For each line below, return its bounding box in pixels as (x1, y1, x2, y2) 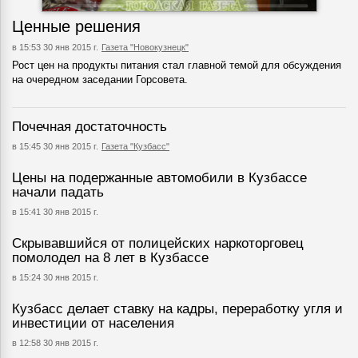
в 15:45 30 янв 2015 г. (12, 141, 98, 151)
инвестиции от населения (12, 315, 174, 331)
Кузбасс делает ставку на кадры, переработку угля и (12, 300, 343, 316)
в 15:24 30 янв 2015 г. (12, 272, 98, 282)
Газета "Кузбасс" (101, 141, 169, 151)
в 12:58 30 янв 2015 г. (12, 337, 98, 348)
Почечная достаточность (12, 118, 167, 134)
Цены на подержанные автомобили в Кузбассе (12, 169, 307, 185)
